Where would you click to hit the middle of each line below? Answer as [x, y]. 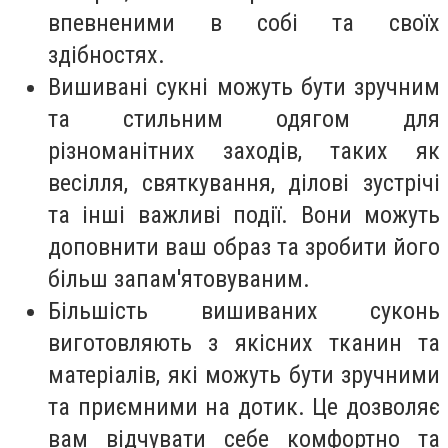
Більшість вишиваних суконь [244, 311]
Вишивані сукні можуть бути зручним [244, 87]
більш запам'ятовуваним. [179, 279]
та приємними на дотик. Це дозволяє [244, 407]
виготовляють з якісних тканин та [244, 343]
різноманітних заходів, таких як [244, 151]
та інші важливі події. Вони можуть [244, 215]
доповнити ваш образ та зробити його [244, 247]
